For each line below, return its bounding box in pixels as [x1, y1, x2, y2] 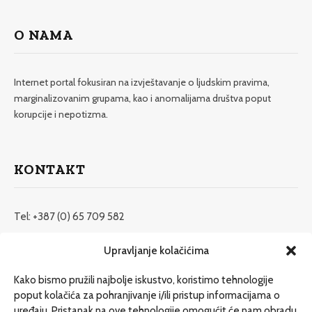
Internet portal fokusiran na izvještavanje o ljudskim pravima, [14, 76, 270, 89]
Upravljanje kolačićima [103, 244, 209, 257]
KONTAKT [14, 161, 86, 178]
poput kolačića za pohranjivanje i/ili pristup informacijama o [14, 289, 280, 302]
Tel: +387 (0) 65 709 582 [14, 210, 125, 224]
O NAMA [14, 26, 73, 44]
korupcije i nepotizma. [14, 108, 108, 121]
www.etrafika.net [14, 256, 93, 270]
